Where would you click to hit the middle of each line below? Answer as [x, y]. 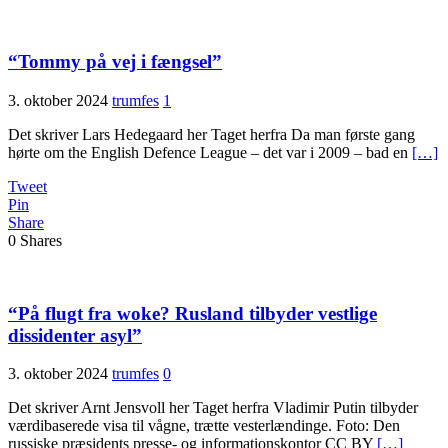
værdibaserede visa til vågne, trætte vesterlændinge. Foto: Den [204, 426]
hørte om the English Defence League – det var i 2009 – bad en [210, 152]
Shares [41, 240]
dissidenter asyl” [75, 335]
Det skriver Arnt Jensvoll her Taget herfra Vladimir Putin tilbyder [213, 408]
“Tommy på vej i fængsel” [115, 62]
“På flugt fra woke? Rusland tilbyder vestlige [192, 313]
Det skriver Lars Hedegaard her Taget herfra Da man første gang [211, 134]
